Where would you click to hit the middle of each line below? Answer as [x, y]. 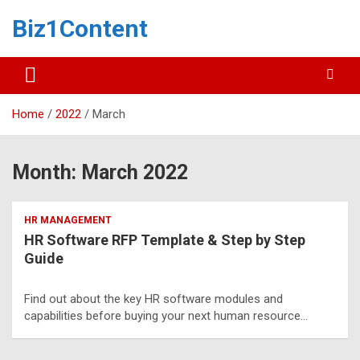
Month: [47, 172]
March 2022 [135, 172]
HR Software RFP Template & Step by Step [165, 240]
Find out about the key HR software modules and [153, 299]
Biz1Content [80, 29]
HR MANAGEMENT [68, 220]
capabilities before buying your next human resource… [166, 316]
